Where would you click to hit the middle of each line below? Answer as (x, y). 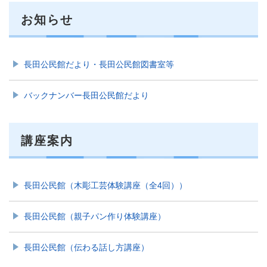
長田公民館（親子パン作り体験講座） (95, 217)
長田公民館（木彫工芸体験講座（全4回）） (105, 186)
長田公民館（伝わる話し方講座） (86, 248)
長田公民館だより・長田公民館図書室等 (99, 65)
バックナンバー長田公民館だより (86, 96)
